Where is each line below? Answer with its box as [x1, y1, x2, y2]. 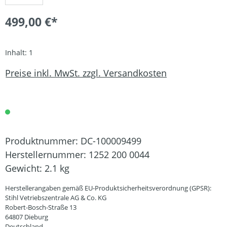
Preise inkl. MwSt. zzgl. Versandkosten [5, 66, 167, 79]
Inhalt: [5, 48, 29, 57]
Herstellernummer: [5, 148, 89, 161]
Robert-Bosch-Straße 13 [5, 203, 77, 212]
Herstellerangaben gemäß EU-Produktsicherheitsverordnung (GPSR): [5, 183, 211, 193]
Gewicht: [5, 162, 45, 174]
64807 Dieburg [5, 212, 48, 221]
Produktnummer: [5, 135, 81, 147]
